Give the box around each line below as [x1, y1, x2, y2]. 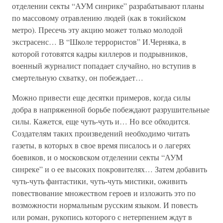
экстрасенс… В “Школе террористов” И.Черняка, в [12, 36, 186, 47]
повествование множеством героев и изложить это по [12, 188, 196, 198]
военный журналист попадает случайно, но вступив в [12, 60, 196, 71]
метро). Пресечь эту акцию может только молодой [12, 24, 183, 35]
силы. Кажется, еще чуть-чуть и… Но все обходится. [12, 116, 190, 126]
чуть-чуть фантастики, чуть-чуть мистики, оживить [12, 176, 187, 186]
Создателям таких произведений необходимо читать [12, 128, 190, 138]
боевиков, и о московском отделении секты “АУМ [12, 152, 183, 162]
